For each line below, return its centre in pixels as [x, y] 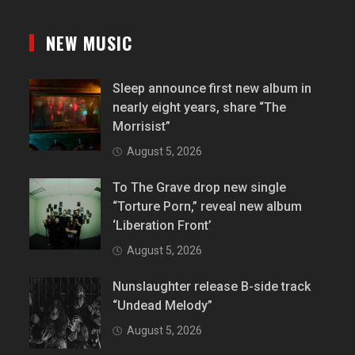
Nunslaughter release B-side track [212, 287]
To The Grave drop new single [200, 188]
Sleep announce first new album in [212, 89]
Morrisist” [142, 127]
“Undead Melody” [163, 306]
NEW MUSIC [90, 43]
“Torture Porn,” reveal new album [208, 207]
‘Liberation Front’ [162, 226]
